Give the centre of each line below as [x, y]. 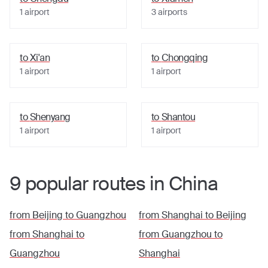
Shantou [178, 117]
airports [172, 12]
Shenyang [50, 117]
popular [57, 184]
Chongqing [185, 58]
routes [119, 184]
